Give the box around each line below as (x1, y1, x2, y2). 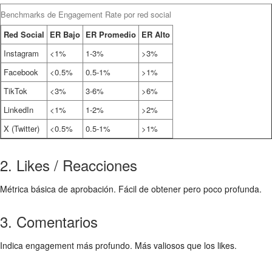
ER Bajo (50, 29, 80, 40)
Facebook (4, 66, 38, 78)
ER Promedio (86, 29, 136, 40)
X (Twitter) (4, 123, 39, 134)
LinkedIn (4, 104, 33, 115)
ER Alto (141, 29, 170, 40)
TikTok (4, 85, 27, 97)
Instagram (4, 47, 39, 59)
